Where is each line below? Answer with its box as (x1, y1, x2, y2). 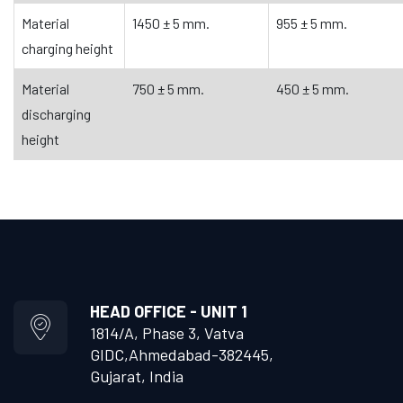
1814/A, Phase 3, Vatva (90, 322, 244, 343)
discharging (22, 104, 91, 122)
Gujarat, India (90, 365, 184, 386)
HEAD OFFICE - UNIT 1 (90, 300, 247, 321)
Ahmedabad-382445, (129, 344, 273, 364)
